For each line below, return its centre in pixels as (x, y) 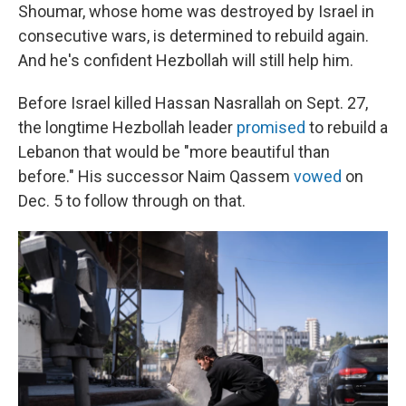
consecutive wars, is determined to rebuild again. (193, 36)
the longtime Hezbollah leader (127, 127)
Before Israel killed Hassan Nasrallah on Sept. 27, (193, 103)
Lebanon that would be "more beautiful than (174, 152)
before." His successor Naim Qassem (156, 176)
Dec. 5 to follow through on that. (132, 201)
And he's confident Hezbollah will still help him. (186, 60)
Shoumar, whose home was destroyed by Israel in (196, 11)
